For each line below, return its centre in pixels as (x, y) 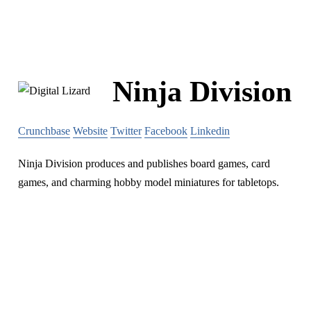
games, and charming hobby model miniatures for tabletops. (149, 183)
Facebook (166, 131)
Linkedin (210, 131)
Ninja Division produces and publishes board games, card (144, 164)
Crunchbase (44, 131)
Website (90, 131)
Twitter (126, 131)
